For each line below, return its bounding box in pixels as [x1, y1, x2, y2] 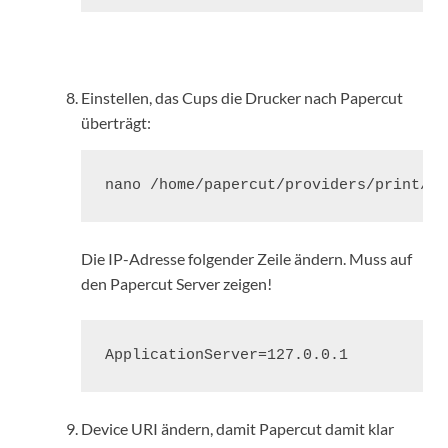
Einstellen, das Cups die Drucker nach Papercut [81, 88, 403, 108]
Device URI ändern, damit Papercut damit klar [81, 419, 394, 439]
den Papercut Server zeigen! [81, 274, 272, 294]
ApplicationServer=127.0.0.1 [105, 347, 348, 365]
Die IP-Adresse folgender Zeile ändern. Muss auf [81, 249, 412, 269]
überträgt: [81, 113, 151, 133]
